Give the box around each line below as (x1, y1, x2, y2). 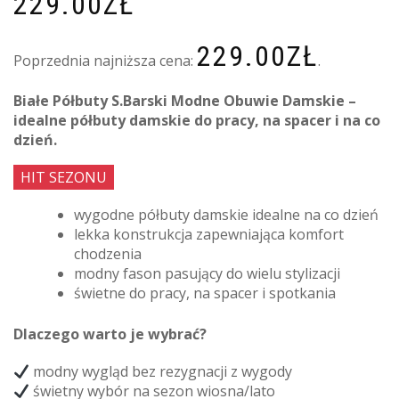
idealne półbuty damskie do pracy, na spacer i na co (13, 110, 380, 131)
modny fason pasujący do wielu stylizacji (74, 264, 340, 284)
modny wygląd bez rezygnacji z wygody (29, 362, 293, 382)
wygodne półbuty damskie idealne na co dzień (74, 205, 379, 225)
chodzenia (74, 244, 142, 265)
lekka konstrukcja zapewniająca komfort (74, 224, 344, 245)
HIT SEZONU (20, 167, 107, 188)
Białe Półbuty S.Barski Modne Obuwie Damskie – (13, 91, 356, 111)
